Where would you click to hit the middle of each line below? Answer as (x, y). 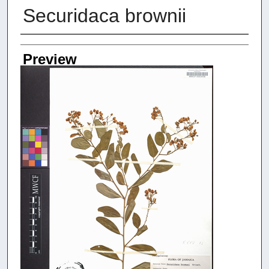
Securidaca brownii (104, 16)
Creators (47, 46)
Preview (50, 59)
